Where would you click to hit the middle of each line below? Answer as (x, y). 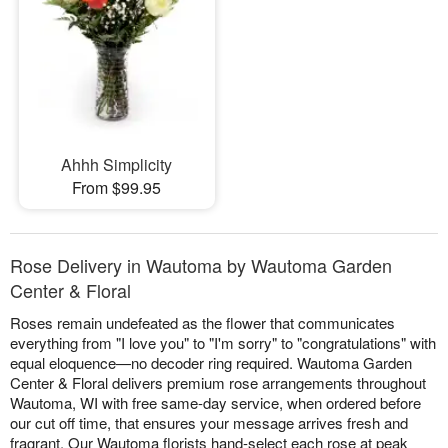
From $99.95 (117, 187)
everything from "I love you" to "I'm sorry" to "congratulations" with (223, 342)
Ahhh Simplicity (117, 164)
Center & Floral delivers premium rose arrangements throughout (218, 382)
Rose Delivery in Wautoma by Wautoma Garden (201, 264)
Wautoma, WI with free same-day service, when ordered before (215, 402)
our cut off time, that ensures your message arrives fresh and (209, 422)
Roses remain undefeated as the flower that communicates (202, 322)
